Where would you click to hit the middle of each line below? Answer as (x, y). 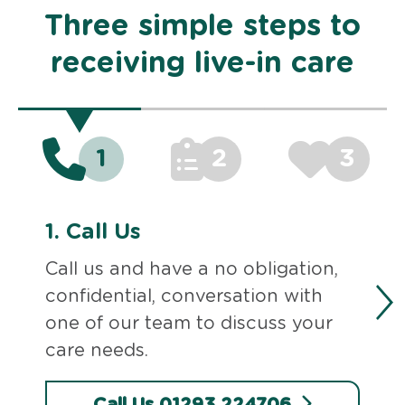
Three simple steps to (202, 26)
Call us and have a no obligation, (192, 269)
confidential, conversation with (184, 296)
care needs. (97, 350)
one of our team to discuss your (189, 323)
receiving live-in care (202, 63)
